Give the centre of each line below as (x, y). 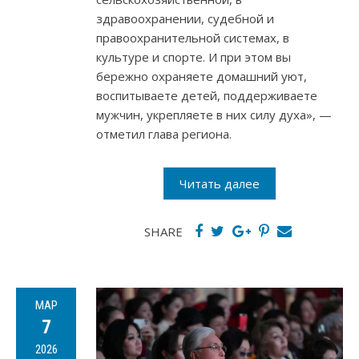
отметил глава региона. (164, 134)
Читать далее (220, 184)
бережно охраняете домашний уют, (202, 77)
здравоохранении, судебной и (185, 19)
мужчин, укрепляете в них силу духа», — (214, 115)
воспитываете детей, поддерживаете (207, 96)
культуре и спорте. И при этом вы (194, 57)
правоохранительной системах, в (193, 38)
